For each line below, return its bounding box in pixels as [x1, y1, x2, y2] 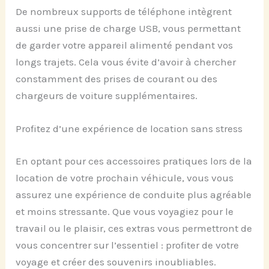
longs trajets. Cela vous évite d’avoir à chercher [16, 56, 237, 68]
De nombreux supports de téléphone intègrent [16, 5, 232, 18]
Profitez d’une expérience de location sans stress [16, 122, 243, 135]
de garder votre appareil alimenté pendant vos [16, 39, 234, 52]
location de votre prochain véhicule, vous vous [16, 171, 234, 184]
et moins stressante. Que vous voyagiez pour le [16, 205, 234, 217]
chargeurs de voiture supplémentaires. [16, 89, 198, 102]
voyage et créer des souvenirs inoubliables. [16, 255, 217, 268]
